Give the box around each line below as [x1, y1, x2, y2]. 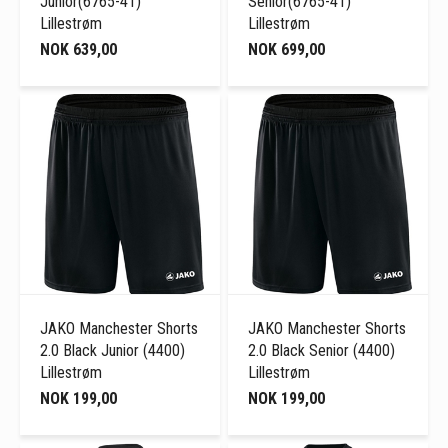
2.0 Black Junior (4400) [40, 341, 185, 361]
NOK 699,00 [248, 39, 326, 59]
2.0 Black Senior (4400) [248, 341, 396, 361]
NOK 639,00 [40, 39, 117, 59]
